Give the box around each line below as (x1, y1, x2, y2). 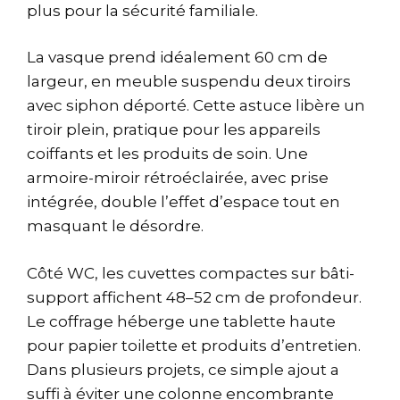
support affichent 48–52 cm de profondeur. (27, 287, 362, 306)
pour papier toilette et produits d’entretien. (27, 336, 361, 354)
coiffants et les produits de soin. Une (27, 145, 308, 163)
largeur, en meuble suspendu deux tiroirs (27, 72, 351, 91)
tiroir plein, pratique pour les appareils (27, 121, 321, 139)
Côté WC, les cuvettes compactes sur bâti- (27, 263, 354, 282)
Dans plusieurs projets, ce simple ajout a (27, 360, 339, 379)
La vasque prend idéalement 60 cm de (27, 48, 328, 67)
